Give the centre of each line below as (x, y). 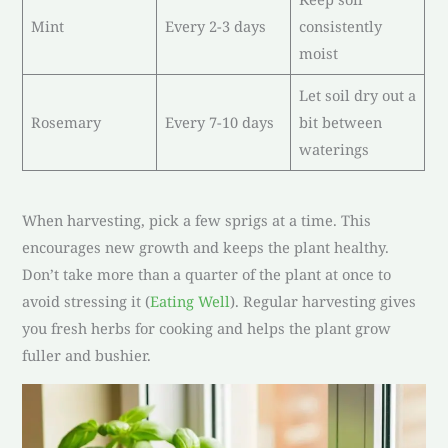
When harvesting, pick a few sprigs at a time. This (197, 220)
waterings (333, 148)
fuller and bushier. (87, 355)
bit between (340, 121)
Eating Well (190, 301)
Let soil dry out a (357, 94)
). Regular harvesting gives (323, 301)
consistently (340, 25)
